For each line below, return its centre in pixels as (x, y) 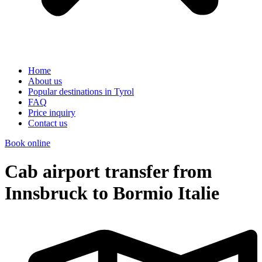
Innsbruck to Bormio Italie (112, 193)
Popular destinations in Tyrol (81, 92)
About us (45, 81)
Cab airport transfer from (108, 172)
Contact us (48, 123)
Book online (27, 143)
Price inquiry (52, 113)
